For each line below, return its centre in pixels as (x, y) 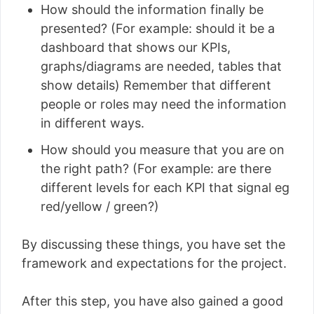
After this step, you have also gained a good (152, 301)
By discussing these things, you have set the (153, 244)
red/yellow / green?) (100, 206)
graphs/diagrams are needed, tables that (161, 66)
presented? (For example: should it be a (158, 28)
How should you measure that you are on (163, 149)
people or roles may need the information (164, 104)
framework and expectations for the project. (154, 263)
